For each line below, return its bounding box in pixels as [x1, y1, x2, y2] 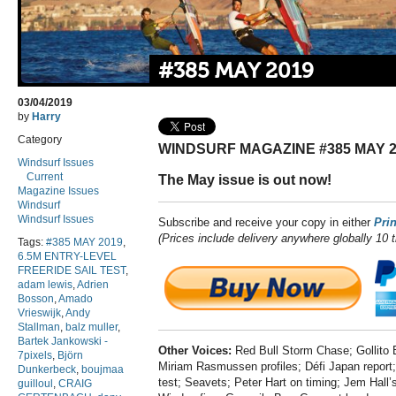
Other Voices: [158, 344, 232, 358]
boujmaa [81, 363, 124, 377]
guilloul [18, 377, 53, 391]
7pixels [18, 349, 52, 362]
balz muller [65, 321, 118, 334]
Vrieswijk [18, 307, 61, 320]
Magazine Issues [18, 185, 99, 198]
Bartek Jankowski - [18, 335, 108, 348]
